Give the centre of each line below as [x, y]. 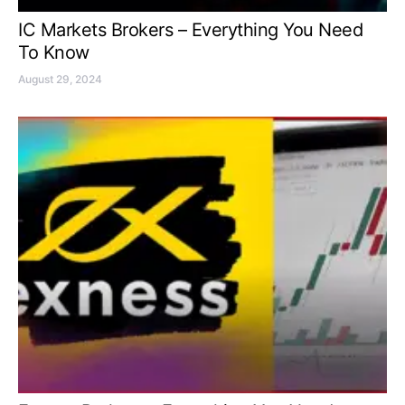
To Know [54, 52]
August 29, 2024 [60, 79]
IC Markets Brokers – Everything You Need [190, 30]
